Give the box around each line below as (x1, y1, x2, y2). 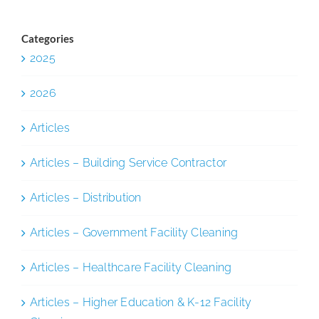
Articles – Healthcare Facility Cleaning (30, 260, 232, 274)
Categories (21, 31, 74, 45)
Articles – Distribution (30, 190, 142, 204)
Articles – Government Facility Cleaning (30, 225, 239, 239)
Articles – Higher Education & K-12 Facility (30, 295, 252, 309)
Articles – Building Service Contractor (30, 155, 227, 169)
